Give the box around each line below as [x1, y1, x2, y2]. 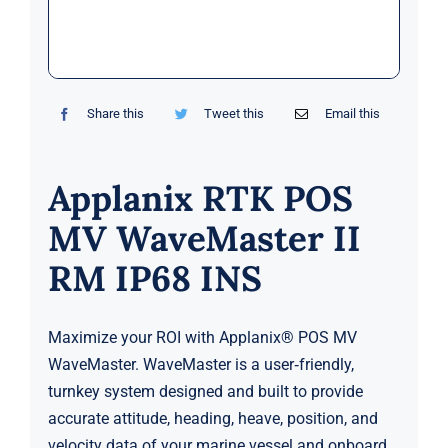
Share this [87, 106, 145, 122]
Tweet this [204, 106, 265, 122]
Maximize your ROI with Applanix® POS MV [47, 328, 357, 348]
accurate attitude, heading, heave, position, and [47, 409, 378, 429]
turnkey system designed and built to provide [47, 382, 363, 402]
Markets [24, 25, 81, 44]
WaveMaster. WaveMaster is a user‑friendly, [47, 355, 354, 375]
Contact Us [24, 137, 101, 156]
